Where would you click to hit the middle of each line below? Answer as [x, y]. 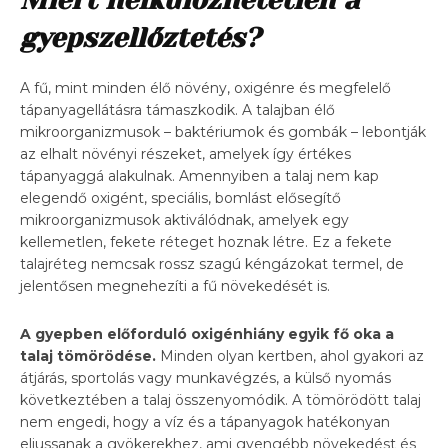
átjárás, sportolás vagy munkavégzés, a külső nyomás [205, 377]
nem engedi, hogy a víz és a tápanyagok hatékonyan [205, 421]
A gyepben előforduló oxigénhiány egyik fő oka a [207, 333]
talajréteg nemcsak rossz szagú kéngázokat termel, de [212, 263]
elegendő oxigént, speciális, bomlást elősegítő [180, 197]
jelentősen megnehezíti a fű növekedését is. [175, 285]
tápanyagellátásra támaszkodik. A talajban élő [177, 109]
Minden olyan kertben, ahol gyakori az [290, 355]
